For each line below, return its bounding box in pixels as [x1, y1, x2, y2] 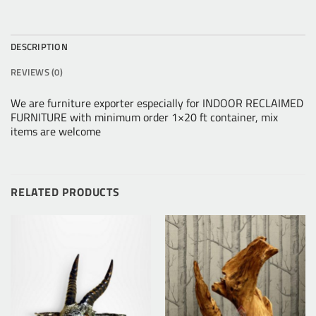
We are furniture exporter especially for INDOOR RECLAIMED [11, 95, 303, 112]
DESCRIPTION [11, 39, 68, 54]
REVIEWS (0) [11, 65, 63, 80]
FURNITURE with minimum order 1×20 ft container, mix [11, 109, 278, 126]
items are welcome [11, 123, 101, 140]
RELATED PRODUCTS [11, 183, 120, 200]
